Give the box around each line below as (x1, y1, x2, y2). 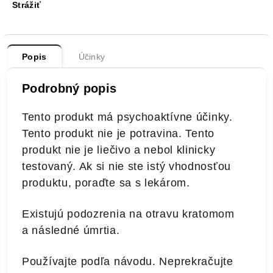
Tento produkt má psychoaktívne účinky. (22, 111, 233, 123)
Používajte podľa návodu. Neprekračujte (22, 255, 233, 268)
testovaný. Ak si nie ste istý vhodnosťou (22, 160, 232, 172)
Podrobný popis (22, 82, 117, 95)
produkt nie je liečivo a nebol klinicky (22, 144, 216, 156)
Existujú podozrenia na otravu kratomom (22, 208, 235, 220)
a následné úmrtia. (22, 224, 120, 236)
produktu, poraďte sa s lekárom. (22, 177, 190, 189)
